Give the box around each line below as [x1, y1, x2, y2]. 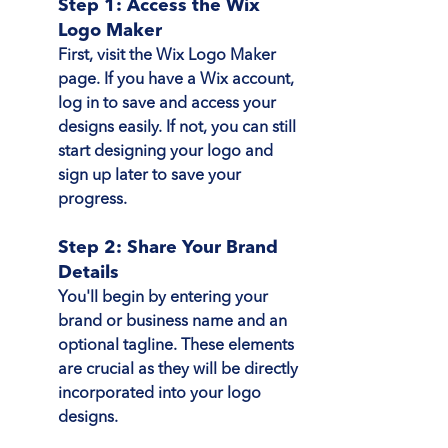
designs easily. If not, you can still [58, 119, 300, 136]
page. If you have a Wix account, [58, 71, 298, 88]
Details [58, 263, 119, 282]
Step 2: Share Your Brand [58, 238, 283, 257]
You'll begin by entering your [58, 289, 272, 306]
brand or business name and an [58, 313, 291, 330]
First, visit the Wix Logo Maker [58, 47, 280, 64]
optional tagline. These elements [58, 337, 298, 354]
